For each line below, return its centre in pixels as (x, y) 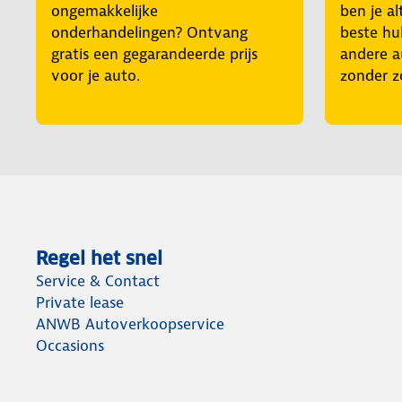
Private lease (80, 303)
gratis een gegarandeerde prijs (154, 54)
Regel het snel (99, 259)
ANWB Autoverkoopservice (130, 324)
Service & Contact (98, 281)
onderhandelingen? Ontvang (149, 33)
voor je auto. (96, 76)
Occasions (70, 346)
